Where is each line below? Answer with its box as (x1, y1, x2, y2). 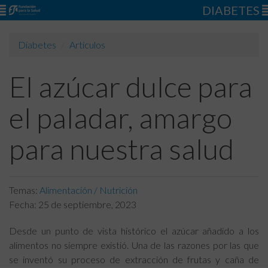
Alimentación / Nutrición (39, 184, 138, 196)
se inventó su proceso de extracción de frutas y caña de (9, 254, 259, 265)
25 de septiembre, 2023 (38, 199, 136, 210)
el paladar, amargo (9, 100, 232, 135)
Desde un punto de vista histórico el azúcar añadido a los (9, 225, 259, 236)
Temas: (9, 184, 39, 196)
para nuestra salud (9, 132, 234, 166)
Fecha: (9, 199, 38, 210)
